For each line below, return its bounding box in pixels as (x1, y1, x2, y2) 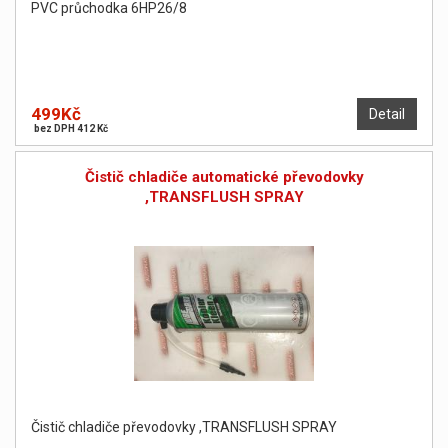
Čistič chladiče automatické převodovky (84, 168, 364, 187)
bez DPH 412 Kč (34, 123, 108, 135)
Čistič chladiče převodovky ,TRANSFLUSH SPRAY (31, 419, 337, 436)
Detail (369, 106, 405, 123)
